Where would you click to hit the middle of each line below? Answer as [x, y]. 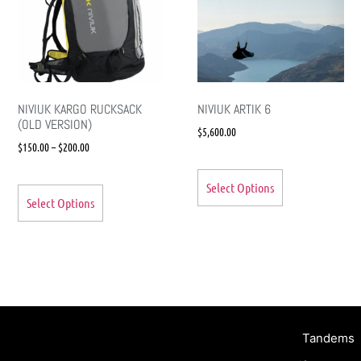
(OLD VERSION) [55, 124]
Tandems [328, 338]
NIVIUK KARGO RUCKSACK [80, 109]
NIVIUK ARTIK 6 [234, 109]
